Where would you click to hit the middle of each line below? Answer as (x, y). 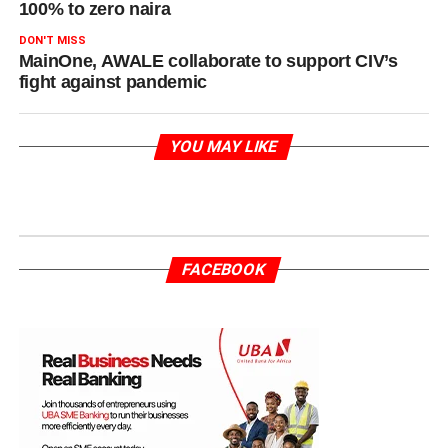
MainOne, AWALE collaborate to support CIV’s (208, 61)
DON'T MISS (52, 41)
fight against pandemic (115, 82)
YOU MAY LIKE (224, 147)
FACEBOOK (224, 270)
